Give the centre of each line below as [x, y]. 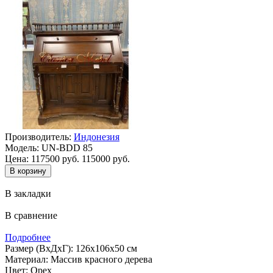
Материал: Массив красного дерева [79, 259]
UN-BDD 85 [66, 147]
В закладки [28, 193]
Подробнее [28, 237]
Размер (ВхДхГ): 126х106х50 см [71, 248]
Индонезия [97, 136]
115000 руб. [106, 158]
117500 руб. [55, 158]
